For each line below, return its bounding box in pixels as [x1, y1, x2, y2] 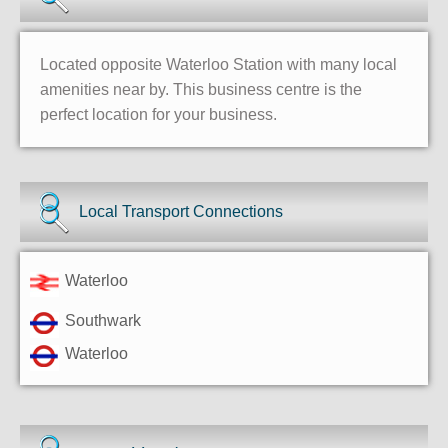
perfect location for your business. [40, 106, 277, 124]
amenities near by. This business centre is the [40, 81, 362, 99]
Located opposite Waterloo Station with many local [40, 56, 397, 74]
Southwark [65, 312, 141, 330]
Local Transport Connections [79, 203, 284, 221]
